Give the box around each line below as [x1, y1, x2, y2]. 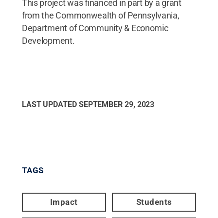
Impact [50, 197, 78, 207]
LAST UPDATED [21, 99, 79, 109]
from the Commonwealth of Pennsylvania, [21, 10, 180, 20]
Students [136, 197, 172, 207]
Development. [21, 35, 75, 46]
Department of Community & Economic [21, 22, 168, 33]
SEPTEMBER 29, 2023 [78, 99, 155, 109]
